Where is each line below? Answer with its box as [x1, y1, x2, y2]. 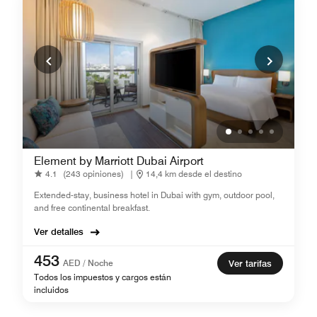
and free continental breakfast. [34, 202, 150, 213]
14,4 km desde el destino [146, 168, 242, 180]
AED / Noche [63, 257, 113, 268]
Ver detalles [34, 225, 83, 237]
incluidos [34, 284, 69, 295]
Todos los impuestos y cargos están [34, 271, 171, 282]
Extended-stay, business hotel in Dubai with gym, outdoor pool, [34, 189, 275, 200]
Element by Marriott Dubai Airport [34, 154, 204, 168]
